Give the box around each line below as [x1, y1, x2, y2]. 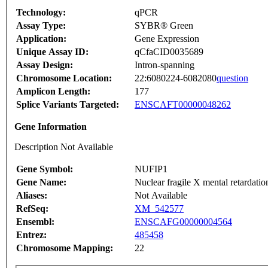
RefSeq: [16, 203, 48, 214]
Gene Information [14, 121, 87, 132]
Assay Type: [16, 20, 66, 31]
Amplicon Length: [16, 86, 90, 97]
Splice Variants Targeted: [16, 99, 119, 110]
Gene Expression [135, 33, 199, 44]
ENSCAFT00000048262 [135, 99, 231, 110]
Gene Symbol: [16, 164, 73, 175]
